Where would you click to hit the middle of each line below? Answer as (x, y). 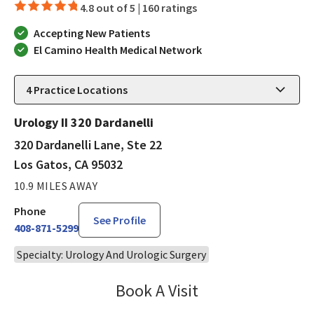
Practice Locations (80, 89)
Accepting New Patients (92, 33)
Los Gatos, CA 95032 (68, 164)
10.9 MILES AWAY (56, 185)
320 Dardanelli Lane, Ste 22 (88, 144)
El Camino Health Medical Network (118, 49)
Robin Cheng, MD (245, 288)
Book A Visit (157, 290)
